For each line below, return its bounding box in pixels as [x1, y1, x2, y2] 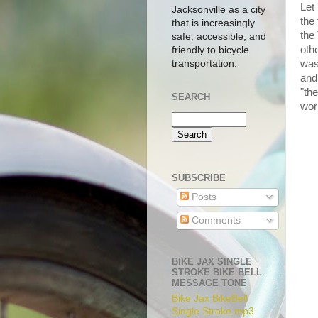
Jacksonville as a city [172, 4, 265, 16]
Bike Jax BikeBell [172, 293, 248, 304]
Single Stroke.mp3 [172, 306, 254, 317]
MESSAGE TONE [172, 277, 247, 288]
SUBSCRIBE [172, 172, 226, 184]
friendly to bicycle [172, 44, 249, 56]
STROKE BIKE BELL [172, 266, 262, 278]
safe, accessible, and [172, 31, 266, 43]
